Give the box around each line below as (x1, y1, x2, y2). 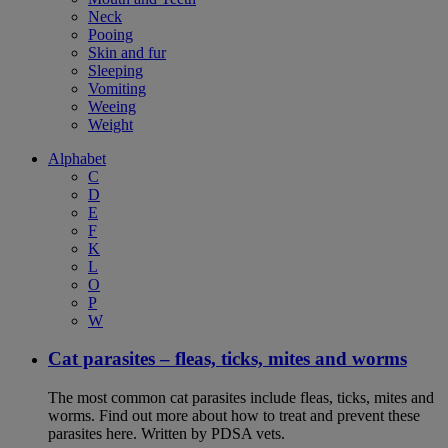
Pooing (88, 25, 133, 43)
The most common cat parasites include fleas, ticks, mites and (48, 389, 434, 407)
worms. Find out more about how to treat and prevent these (48, 407, 420, 425)
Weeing (88, 97, 136, 115)
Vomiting (88, 79, 146, 97)
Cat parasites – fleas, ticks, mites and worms (48, 348, 407, 370)
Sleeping (88, 61, 143, 79)
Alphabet (48, 149, 106, 167)
